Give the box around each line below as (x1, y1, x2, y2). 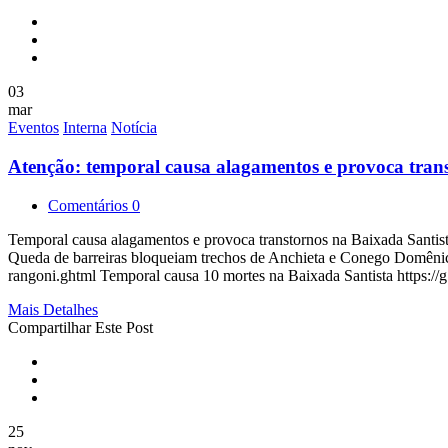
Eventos (8, 119, 59, 137)
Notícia (111, 119, 157, 137)
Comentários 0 (48, 196, 140, 214)
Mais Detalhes (8, 300, 98, 318)
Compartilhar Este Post (8, 318, 153, 336)
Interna (63, 119, 107, 137)
